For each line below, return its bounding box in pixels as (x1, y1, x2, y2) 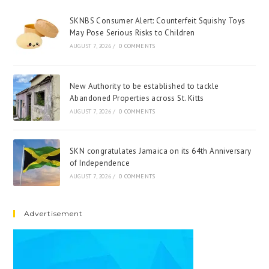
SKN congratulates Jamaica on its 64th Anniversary (69, 145, 252, 156)
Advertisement (24, 208, 83, 218)
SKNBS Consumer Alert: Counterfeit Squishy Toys (69, 16, 246, 26)
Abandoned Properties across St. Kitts (69, 92, 204, 103)
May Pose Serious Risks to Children (69, 28, 195, 38)
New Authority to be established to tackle (69, 80, 219, 91)
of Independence (69, 157, 130, 168)
